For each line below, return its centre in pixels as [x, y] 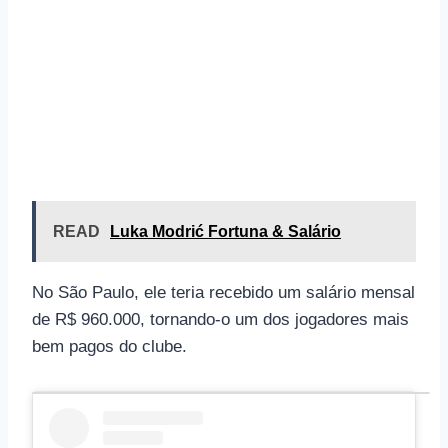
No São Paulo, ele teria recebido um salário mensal [223, 292]
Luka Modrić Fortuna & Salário [225, 231]
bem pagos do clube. [109, 346]
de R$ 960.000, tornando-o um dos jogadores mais [220, 319]
